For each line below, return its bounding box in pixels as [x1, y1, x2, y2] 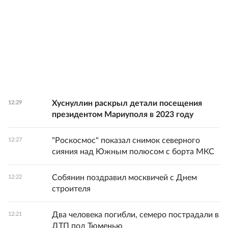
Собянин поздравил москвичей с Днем [52, 174, 197, 182]
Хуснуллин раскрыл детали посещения [52, 99, 202, 107]
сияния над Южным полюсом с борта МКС [52, 148, 214, 156]
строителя [52, 185, 91, 193]
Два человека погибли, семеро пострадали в [52, 211, 219, 219]
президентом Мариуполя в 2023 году [52, 110, 193, 119]
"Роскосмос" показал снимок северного [52, 136, 200, 145]
